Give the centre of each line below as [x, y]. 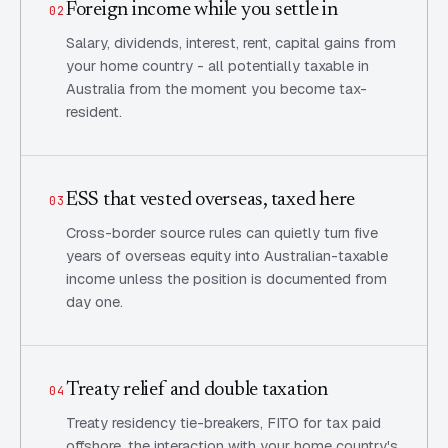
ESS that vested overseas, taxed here [210, 200]
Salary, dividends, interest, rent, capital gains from [230, 42]
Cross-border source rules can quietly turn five [221, 232]
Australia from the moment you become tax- [216, 88]
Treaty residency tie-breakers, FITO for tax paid [223, 422]
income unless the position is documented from [226, 278]
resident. [93, 111]
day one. [94, 301]
